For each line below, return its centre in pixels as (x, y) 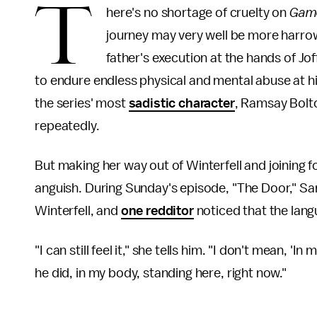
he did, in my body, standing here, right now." (162, 273)
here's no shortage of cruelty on (198, 13)
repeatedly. (69, 126)
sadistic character (181, 103)
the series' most (82, 103)
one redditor (157, 211)
